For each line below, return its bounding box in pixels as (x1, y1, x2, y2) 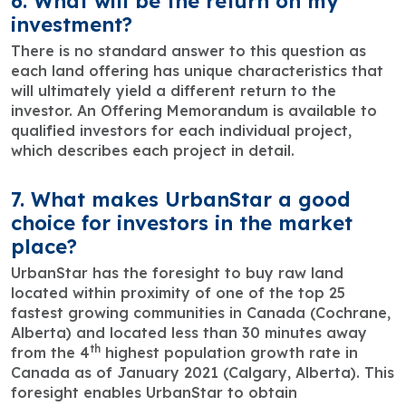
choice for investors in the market (11, 210, 353, 237)
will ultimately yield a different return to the (11, 82, 336, 101)
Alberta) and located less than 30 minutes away (11, 324, 367, 343)
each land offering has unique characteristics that (11, 62, 383, 81)
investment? (11, 12, 132, 38)
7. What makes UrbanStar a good (11, 187, 350, 213)
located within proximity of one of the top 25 (11, 284, 345, 303)
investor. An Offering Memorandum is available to (11, 101, 377, 121)
